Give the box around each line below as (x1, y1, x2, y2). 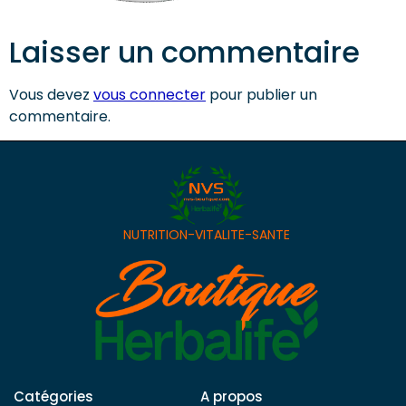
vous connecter (93, 83, 206, 105)
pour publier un (206, 83, 317, 105)
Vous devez (9, 83, 93, 105)
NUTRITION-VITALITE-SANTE (123, 226, 290, 245)
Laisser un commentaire (9, 31, 360, 72)
